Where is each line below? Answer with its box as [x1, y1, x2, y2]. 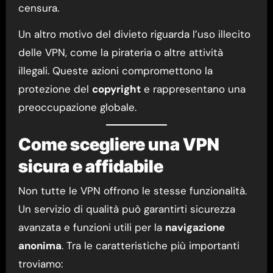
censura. [18, 1, 59, 15]
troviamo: [18, 257, 63, 271]
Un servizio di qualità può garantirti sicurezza [18, 202, 235, 216]
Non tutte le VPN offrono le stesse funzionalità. [18, 183, 247, 197]
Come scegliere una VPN [18, 134, 219, 155]
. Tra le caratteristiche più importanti [61, 238, 239, 252]
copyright [91, 82, 141, 96]
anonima [18, 238, 62, 252]
